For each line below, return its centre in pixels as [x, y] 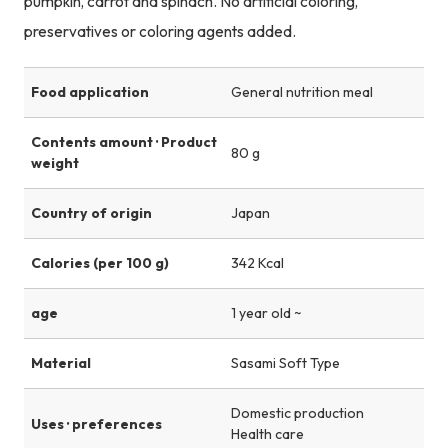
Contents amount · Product [123, 142]
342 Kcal [257, 263]
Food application [89, 91]
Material [60, 363]
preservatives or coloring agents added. [159, 31]
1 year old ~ [266, 313]
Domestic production [297, 413]
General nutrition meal [302, 91]
